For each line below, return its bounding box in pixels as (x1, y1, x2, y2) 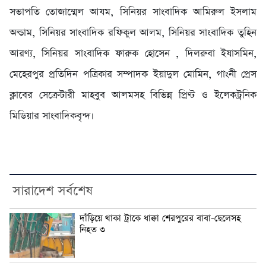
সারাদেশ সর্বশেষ (12, 182, 93, 200)
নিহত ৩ (80, 223, 105, 236)
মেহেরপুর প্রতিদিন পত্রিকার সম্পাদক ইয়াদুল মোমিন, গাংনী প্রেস (9, 67, 256, 81)
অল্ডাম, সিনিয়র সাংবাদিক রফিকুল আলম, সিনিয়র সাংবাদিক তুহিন (9, 26, 256, 40)
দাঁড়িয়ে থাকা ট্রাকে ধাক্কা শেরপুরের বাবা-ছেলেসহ (80, 212, 241, 224)
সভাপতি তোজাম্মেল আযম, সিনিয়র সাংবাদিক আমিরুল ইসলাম (9, 5, 256, 19)
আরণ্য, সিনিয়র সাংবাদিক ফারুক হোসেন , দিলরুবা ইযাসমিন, (9, 46, 256, 61)
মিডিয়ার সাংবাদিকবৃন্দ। (9, 109, 94, 123)
